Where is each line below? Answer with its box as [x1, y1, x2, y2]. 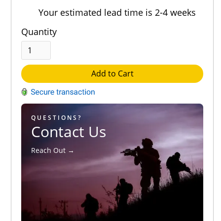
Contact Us [31, 121, 107, 142]
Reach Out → [31, 146, 75, 155]
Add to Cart [91, 68, 134, 79]
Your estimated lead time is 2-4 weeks [38, 6, 196, 18]
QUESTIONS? [31, 113, 82, 122]
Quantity [21, 26, 57, 37]
